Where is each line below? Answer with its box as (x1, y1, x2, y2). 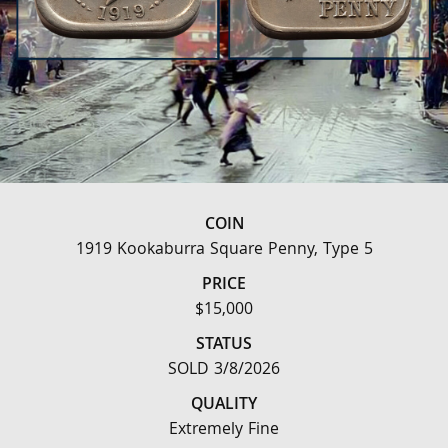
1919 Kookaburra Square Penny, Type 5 (75, 237, 373, 264)
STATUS (196, 332, 252, 359)
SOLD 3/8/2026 (168, 357, 280, 384)
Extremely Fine (169, 417, 279, 444)
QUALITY (191, 392, 257, 419)
